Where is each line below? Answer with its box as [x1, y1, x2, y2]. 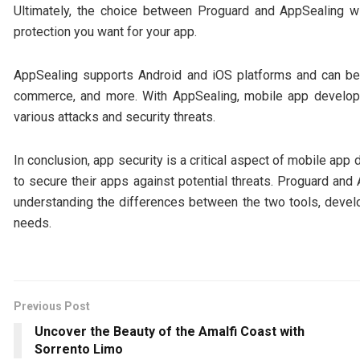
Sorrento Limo [35, 341, 123, 357]
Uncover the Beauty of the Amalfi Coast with [35, 323, 305, 339]
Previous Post [14, 299, 90, 313]
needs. [14, 215, 51, 231]
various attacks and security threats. [14, 108, 215, 125]
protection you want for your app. [14, 23, 197, 39]
